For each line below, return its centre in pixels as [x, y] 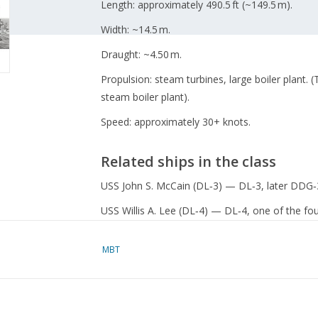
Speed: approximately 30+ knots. [175, 121]
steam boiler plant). [145, 97]
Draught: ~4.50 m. [141, 54]
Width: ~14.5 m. [135, 29]
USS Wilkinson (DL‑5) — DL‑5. [169, 235]
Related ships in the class [188, 161]
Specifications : [138, 309]
